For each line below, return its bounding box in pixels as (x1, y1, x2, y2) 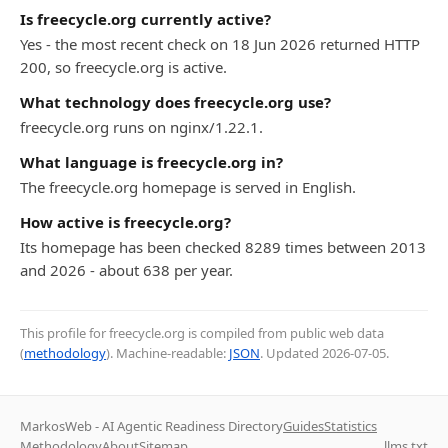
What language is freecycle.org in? (20, 152, 283, 172)
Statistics (324, 417, 377, 435)
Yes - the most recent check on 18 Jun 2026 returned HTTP (20, 34, 420, 54)
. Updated (260, 344, 322, 362)
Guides (283, 417, 324, 435)
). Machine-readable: (106, 344, 229, 362)
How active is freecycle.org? (20, 212, 231, 232)
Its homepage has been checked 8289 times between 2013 (20, 237, 426, 257)
